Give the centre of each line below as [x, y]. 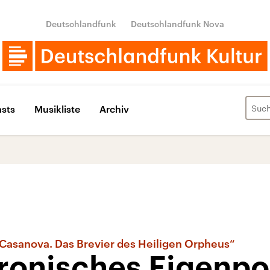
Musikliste [57, 108]
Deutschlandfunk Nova [177, 24]
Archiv [114, 108]
